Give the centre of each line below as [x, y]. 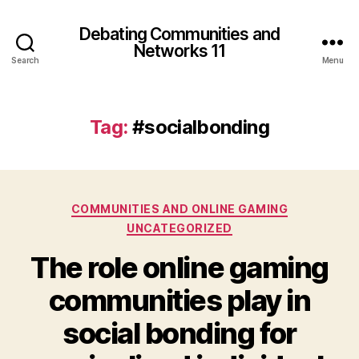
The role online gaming [179, 268]
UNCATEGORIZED [179, 228]
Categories [214, 206]
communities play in [179, 301]
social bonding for [179, 333]
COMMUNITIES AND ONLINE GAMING [179, 209]
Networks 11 [179, 50]
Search [25, 60]
